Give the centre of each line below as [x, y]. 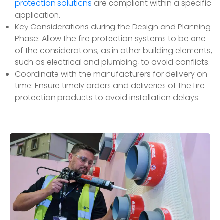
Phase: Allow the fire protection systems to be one [110, 38]
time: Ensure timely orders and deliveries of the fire [110, 85]
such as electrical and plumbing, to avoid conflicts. [112, 62]
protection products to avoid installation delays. [107, 97]
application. [38, 15]
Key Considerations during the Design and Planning [113, 27]
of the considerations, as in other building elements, [113, 50]
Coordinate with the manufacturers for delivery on [111, 74]
